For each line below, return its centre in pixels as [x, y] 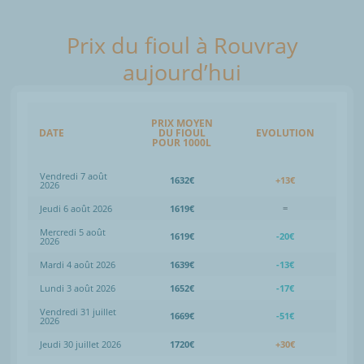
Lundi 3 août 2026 [78, 288]
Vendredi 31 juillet [78, 311]
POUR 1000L [182, 142]
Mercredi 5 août [73, 232]
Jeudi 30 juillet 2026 [80, 344]
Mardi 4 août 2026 [78, 264]
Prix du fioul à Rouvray [182, 45]
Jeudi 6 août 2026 [76, 208]
